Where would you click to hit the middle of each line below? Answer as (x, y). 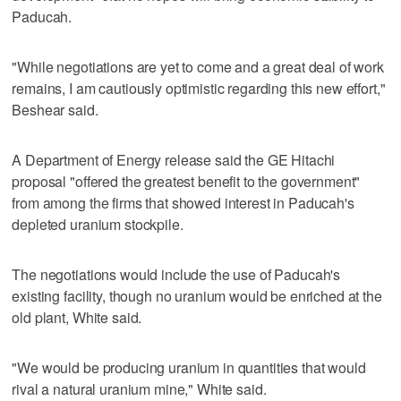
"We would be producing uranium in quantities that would (189, 367)
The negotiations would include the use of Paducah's (176, 274)
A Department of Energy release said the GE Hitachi (174, 159)
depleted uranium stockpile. (98, 224)
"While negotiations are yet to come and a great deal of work (198, 66)
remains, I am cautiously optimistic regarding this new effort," (199, 88)
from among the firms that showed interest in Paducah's (183, 202)
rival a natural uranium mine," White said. (139, 388)
